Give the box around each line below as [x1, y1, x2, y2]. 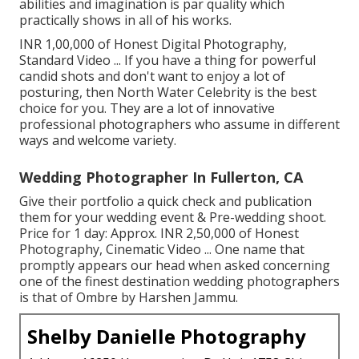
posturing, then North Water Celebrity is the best [19, 83, 317, 101]
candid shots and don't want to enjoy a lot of [19, 67, 285, 85]
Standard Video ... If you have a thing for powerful [19, 50, 316, 69]
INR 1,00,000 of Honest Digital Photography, [19, 34, 287, 53]
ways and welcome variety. [19, 131, 176, 149]
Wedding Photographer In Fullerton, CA [19, 167, 303, 187]
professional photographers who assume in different [19, 115, 340, 133]
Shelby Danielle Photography [27, 322, 306, 349]
